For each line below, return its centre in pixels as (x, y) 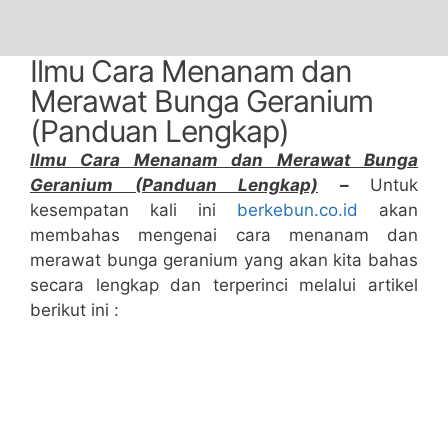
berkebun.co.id (297, 209)
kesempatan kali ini (133, 209)
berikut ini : (74, 309)
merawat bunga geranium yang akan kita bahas (224, 259)
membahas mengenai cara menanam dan (224, 234)
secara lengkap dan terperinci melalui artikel (224, 284)
